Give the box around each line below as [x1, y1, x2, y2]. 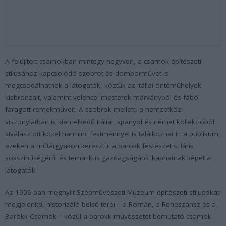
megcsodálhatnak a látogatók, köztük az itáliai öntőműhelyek [5, 80, 201, 90]
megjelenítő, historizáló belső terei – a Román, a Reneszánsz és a [5, 199, 216, 209]
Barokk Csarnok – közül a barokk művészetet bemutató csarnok [5, 211, 211, 221]
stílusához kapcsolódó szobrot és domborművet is [5, 68, 168, 78]
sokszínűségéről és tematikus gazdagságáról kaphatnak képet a [5, 153, 211, 162]
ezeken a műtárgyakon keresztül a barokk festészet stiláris [5, 141, 194, 150]
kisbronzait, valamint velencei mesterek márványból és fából [5, 92, 200, 102]
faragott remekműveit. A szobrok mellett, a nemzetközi [5, 104, 183, 114]
